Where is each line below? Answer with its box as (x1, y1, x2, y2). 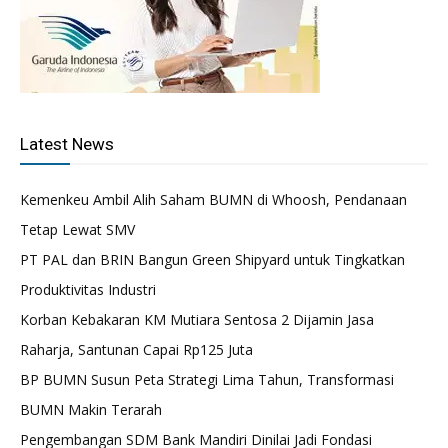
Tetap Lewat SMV (20, 219, 135, 239)
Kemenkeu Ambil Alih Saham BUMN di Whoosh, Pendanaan (20, 189, 407, 209)
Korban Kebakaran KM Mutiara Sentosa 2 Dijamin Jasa (20, 309, 374, 329)
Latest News (20, 133, 114, 154)
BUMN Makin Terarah (20, 399, 162, 419)
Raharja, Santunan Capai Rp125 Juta (20, 339, 253, 359)
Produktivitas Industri (20, 279, 156, 299)
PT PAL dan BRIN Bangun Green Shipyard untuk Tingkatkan (20, 249, 405, 269)
